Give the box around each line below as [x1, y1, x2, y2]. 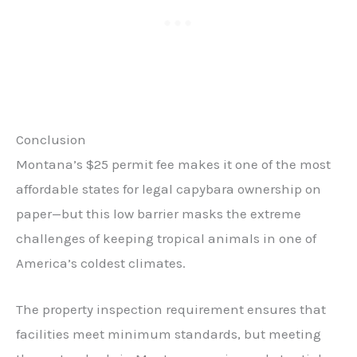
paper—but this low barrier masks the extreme [16, 206, 301, 222]
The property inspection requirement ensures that [16, 301, 326, 318]
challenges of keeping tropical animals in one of [16, 230, 316, 247]
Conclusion [16, 131, 86, 148]
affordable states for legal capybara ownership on [16, 181, 321, 198]
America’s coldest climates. [16, 255, 186, 272]
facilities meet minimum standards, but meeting [16, 326, 321, 343]
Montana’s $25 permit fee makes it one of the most [16, 156, 331, 173]
